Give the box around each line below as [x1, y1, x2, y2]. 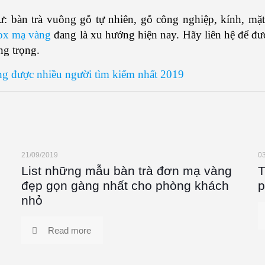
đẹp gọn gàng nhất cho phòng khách [21, 179, 229, 192]
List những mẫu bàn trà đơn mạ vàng [21, 164, 232, 177]
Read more [47, 225, 91, 235]
